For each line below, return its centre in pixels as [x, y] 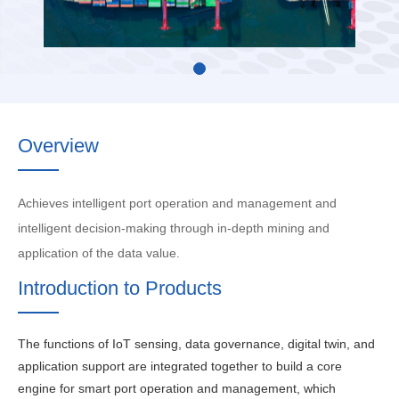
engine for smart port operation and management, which [177, 388]
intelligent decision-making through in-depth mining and [174, 228]
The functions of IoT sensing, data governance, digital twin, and [196, 344]
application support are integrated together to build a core [180, 366]
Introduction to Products [120, 288]
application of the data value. [99, 253]
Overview [58, 146]
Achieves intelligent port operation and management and [177, 203]
